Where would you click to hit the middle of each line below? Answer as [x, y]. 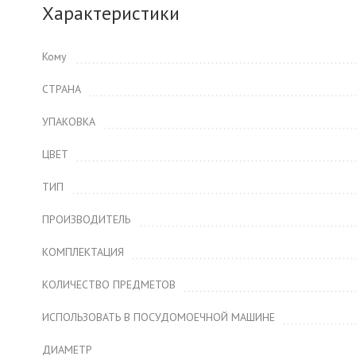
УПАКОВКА [69, 122]
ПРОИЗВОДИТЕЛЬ [86, 219]
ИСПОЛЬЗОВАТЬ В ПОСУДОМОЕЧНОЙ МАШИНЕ [159, 317]
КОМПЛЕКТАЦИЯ [83, 252]
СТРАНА [62, 89]
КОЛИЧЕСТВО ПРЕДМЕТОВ [109, 284]
